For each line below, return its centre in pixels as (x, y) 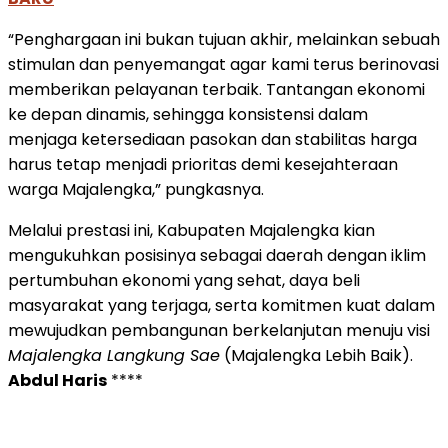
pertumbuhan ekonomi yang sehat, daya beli (184, 281)
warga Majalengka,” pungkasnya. (136, 190)
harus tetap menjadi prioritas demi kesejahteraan (203, 165)
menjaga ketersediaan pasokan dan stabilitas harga (212, 140)
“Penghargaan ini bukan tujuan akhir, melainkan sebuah (224, 40)
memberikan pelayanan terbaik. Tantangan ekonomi (216, 90)
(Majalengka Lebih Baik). (316, 356)
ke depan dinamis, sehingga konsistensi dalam (188, 115)
